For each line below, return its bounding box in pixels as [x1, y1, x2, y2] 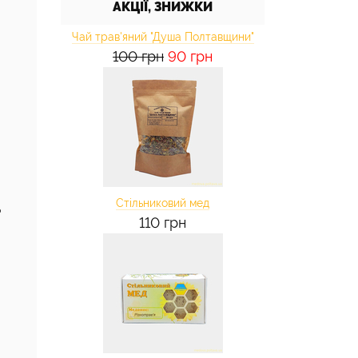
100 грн [113, 48, 164, 65]
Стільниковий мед [116, 197, 209, 209]
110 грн [139, 214, 186, 231]
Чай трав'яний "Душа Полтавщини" [71, 30, 254, 43]
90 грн [168, 48, 213, 65]
